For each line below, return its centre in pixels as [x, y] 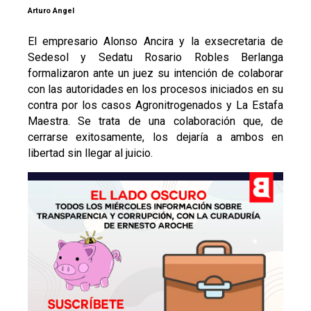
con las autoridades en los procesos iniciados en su [155, 89]
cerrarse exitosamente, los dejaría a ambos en [155, 137]
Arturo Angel [51, 11]
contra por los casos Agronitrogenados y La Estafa [155, 105]
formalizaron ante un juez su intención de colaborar [155, 73]
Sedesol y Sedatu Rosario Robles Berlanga [155, 57]
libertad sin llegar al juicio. [90, 153]
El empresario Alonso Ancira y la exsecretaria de [155, 41]
